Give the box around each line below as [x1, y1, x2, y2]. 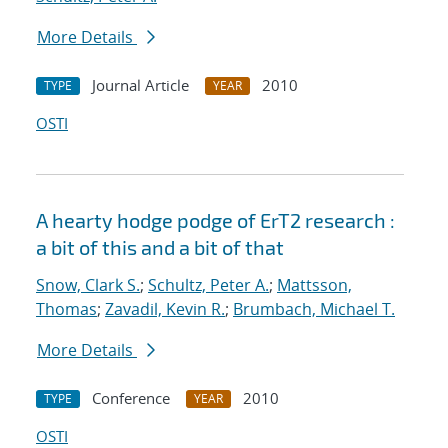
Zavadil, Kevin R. [105, 298, 225, 321]
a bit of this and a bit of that [36, 235, 284, 260]
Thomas [36, 298, 97, 321]
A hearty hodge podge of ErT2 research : [36, 208, 395, 233]
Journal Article [92, 75, 189, 96]
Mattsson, [277, 274, 352, 297]
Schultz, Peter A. [148, 274, 269, 297]
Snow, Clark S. [36, 274, 140, 297]
